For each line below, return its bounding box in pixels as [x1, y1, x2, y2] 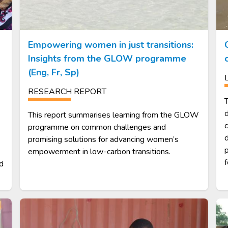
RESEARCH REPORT [28, 86, 107, 98]
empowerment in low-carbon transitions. [28, 146, 171, 158]
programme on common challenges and [28, 122, 166, 133]
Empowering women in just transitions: [28, 39, 194, 51]
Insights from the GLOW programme [28, 52, 187, 65]
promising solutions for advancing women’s [28, 134, 179, 146]
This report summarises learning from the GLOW [28, 109, 199, 121]
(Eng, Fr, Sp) [28, 66, 80, 79]
